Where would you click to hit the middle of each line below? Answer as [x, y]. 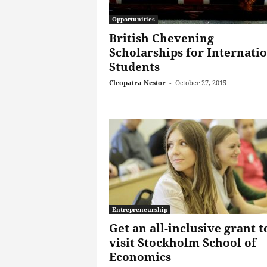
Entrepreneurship [139, 209]
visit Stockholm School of [182, 243]
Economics [140, 257]
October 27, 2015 [201, 83]
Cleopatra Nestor [137, 83]
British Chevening [161, 38]
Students [134, 67]
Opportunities [133, 19]
